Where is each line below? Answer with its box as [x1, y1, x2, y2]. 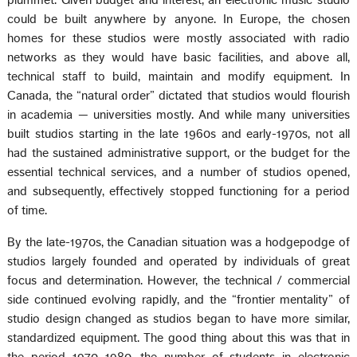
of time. [7, 204, 48, 218]
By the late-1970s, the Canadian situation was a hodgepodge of [7, 236, 350, 249]
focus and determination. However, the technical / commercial [7, 274, 350, 288]
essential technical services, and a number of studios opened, [7, 166, 350, 179]
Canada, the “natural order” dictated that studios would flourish [7, 89, 350, 103]
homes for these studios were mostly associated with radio [7, 32, 350, 45]
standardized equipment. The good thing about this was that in [7, 331, 350, 345]
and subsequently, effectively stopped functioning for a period [7, 185, 350, 198]
